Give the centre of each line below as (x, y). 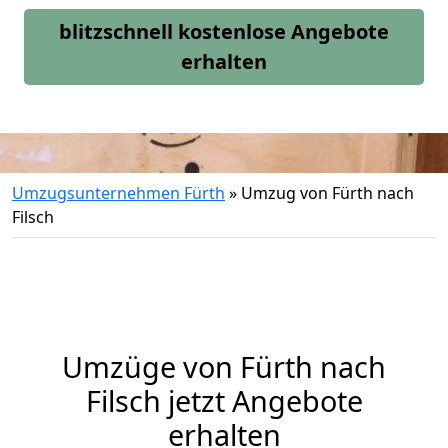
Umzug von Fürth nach (327, 193)
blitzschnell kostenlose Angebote (224, 31)
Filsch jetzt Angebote (224, 400)
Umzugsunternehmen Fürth (118, 193)
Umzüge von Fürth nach (224, 366)
